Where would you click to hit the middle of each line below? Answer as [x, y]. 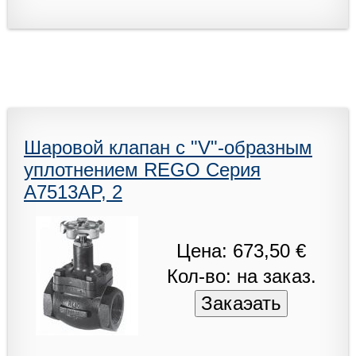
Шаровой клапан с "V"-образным [168, 147]
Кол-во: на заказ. [241, 276]
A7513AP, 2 [73, 192]
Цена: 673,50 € [242, 250]
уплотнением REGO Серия [142, 169]
